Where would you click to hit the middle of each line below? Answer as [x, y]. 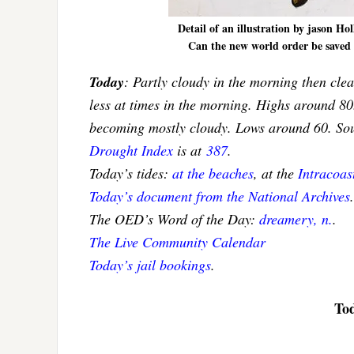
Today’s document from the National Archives [220, 196]
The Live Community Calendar [177, 242]
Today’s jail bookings [150, 265]
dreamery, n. [296, 219]
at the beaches [213, 173]
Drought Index [131, 151]
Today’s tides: [131, 173]
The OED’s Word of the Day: [174, 219]
